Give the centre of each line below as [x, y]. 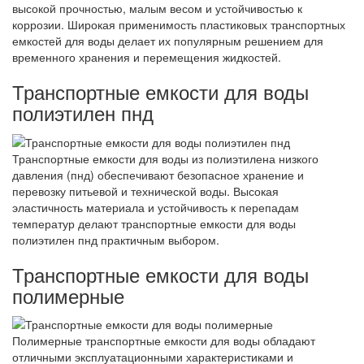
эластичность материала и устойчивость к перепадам [156, 207]
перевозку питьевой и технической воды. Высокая [145, 191]
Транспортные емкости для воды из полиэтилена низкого [165, 158]
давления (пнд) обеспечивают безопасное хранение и [158, 174]
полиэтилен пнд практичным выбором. [116, 239]
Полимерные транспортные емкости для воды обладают [164, 340]
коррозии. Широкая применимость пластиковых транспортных [179, 25]
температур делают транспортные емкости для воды [154, 223]
